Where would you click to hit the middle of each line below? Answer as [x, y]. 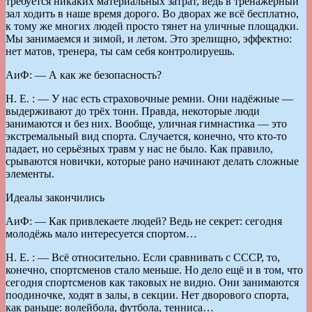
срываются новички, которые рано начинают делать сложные [152, 161]
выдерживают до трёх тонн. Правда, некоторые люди [133, 111]
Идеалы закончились [55, 197]
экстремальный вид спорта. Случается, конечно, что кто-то [146, 136]
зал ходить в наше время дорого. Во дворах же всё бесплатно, [152, 13]
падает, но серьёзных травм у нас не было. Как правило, [139, 148]
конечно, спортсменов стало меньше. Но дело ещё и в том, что [154, 270]
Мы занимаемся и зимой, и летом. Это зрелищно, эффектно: [149, 38]
